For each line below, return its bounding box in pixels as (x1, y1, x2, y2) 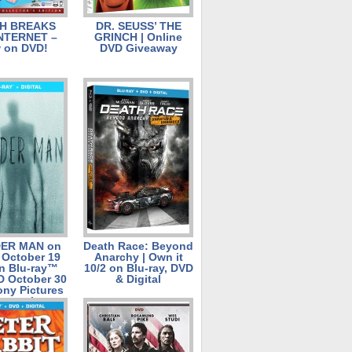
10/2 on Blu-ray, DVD (83, 262, 193, 274)
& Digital (115, 273, 161, 285)
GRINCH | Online (94, 31, 182, 43)
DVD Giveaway (99, 42, 178, 54)
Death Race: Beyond (83, 240, 193, 252)
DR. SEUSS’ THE (95, 20, 181, 32)
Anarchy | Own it (93, 251, 183, 263)
